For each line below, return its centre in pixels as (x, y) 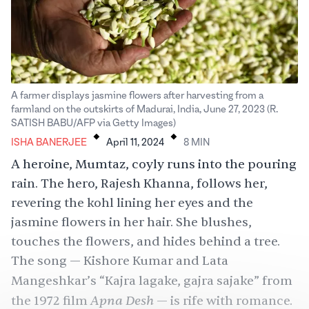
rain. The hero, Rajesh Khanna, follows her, (139, 183)
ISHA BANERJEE (49, 142)
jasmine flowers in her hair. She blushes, (131, 222)
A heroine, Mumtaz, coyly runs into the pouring (154, 164)
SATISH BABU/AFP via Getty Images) (93, 123)
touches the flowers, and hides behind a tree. (146, 241)
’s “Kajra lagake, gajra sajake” (173, 281)
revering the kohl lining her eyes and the (132, 203)
